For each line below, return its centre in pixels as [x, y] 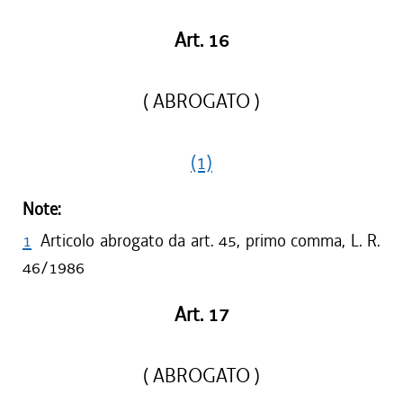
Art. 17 [201, 315]
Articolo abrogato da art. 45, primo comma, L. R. [210, 241]
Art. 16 [201, 40]
